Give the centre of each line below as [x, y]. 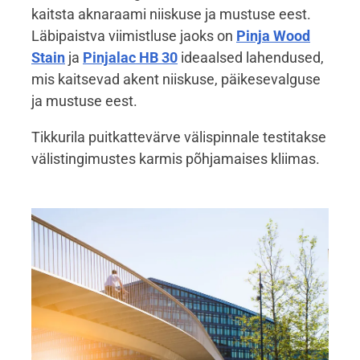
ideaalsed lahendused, [251, 57]
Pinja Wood [273, 35]
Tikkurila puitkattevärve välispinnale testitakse [179, 137]
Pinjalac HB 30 [130, 57]
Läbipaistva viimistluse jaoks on [134, 35]
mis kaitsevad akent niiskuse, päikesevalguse [176, 79]
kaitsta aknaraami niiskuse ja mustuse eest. [171, 14]
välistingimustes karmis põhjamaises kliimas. [176, 158]
